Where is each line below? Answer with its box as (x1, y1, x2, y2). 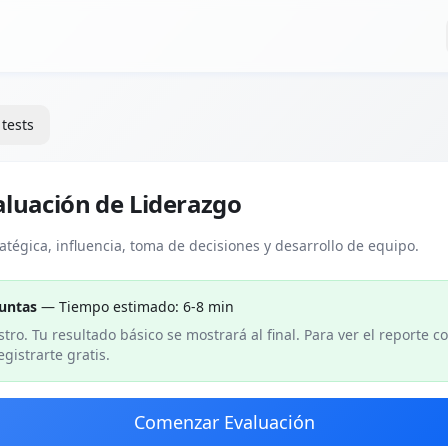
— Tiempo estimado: (37, 297, 183, 316)
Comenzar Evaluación (133, 410, 315, 434)
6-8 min (183, 297, 234, 316)
